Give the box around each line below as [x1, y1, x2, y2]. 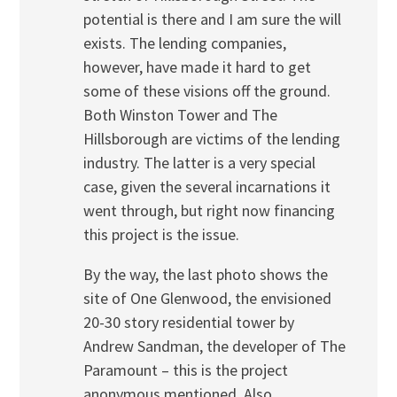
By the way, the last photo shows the [82, 264, 328, 285]
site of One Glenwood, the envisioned [82, 288, 331, 309]
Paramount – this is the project [82, 360, 288, 381]
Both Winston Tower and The [82, 105, 277, 126]
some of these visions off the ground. [82, 81, 331, 102]
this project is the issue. [82, 224, 239, 245]
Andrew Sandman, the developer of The [82, 336, 346, 357]
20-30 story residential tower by [82, 312, 294, 333]
